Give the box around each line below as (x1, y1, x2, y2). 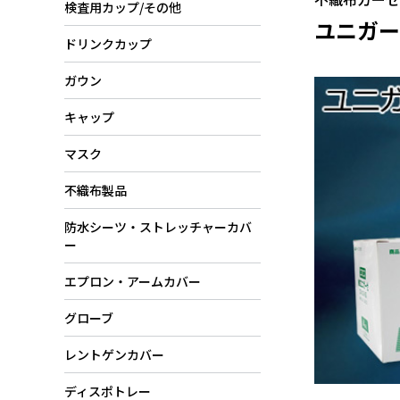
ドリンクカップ (64, 35, 152, 53)
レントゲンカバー (64, 346, 164, 363)
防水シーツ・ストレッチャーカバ (64, 218, 252, 236)
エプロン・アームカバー (64, 272, 201, 290)
